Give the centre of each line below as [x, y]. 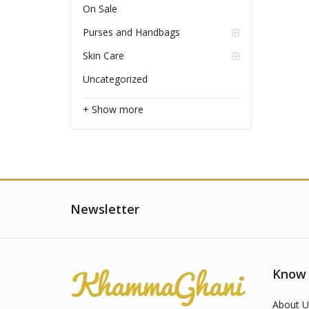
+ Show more [113, 110]
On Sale [100, 9]
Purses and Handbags [131, 32]
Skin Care [103, 56]
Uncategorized [115, 79]
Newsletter [105, 209]
